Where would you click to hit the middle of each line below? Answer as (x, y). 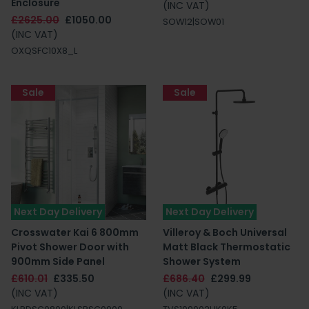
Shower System (202, 261)
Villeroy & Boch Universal (225, 232)
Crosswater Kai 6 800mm (75, 232)
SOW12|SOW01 (193, 22)
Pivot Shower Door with (70, 247)
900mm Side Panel (58, 261)
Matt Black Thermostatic (227, 247)
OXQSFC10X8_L (44, 51)
